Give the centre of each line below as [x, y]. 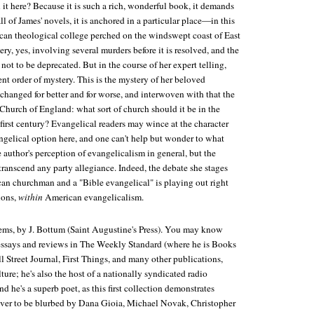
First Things [85, 259]
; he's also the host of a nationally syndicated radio [112, 273]
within [30, 197]
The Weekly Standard [121, 244]
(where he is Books [199, 244]
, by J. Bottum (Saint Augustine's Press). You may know [118, 229]
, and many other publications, [165, 259]
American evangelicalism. [93, 197]
